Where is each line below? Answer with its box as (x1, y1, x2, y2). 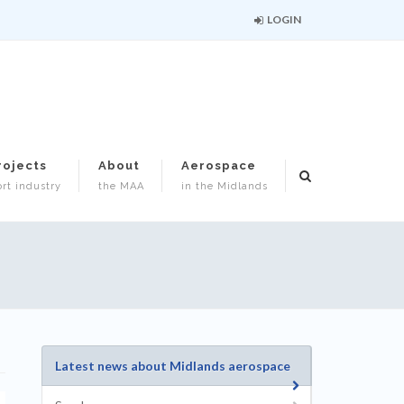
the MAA (98, 180, 144, 192)
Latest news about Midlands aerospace (55, 358, 290, 373)
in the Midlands (181, 180, 268, 192)
